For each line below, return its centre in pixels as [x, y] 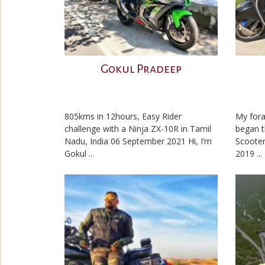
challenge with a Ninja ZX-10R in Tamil [138, 129]
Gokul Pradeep [141, 69]
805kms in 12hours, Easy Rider [123, 116]
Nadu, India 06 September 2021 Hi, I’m [138, 141]
